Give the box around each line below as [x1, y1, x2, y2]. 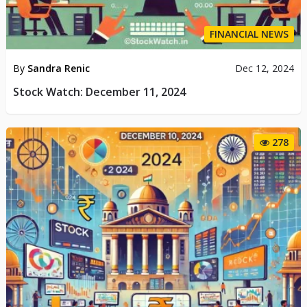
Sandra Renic [27, 62, 90, 75]
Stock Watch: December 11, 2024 [12, 84, 186, 100]
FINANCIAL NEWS [210, 27, 289, 41]
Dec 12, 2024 [235, 62, 295, 75]
